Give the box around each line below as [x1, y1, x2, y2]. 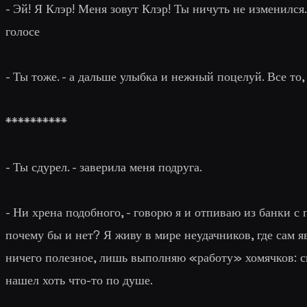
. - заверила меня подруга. [67, 158, 202, 175]
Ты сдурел [13, 158, 67, 175]
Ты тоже [13, 68, 57, 84]
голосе [5, 23, 40, 39]
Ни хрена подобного [13, 204, 121, 220]
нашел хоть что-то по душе [5, 271, 150, 288]
